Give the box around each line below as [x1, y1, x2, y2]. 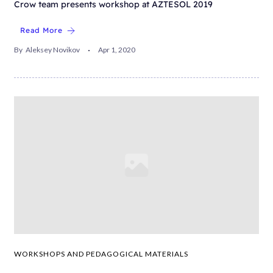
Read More [20, 26, 63, 35]
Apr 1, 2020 [98, 45, 135, 55]
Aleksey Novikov [26, 45, 80, 55]
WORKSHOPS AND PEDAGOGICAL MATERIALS [14, 249, 188, 259]
